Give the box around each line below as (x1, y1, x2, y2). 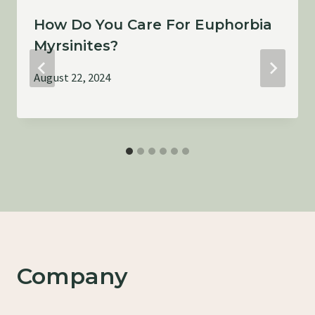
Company (17, 262, 128, 290)
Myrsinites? (34, 37, 118, 54)
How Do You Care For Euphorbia (34, 15, 272, 33)
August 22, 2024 (34, 69, 110, 85)
